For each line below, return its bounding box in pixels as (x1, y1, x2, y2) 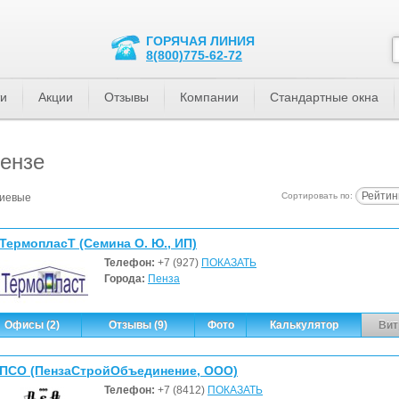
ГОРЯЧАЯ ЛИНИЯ (146, 34, 255, 48)
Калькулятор (269, 319, 338, 331)
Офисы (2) (4, 319, 60, 331)
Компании (180, 90, 239, 104)
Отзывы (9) (109, 319, 167, 331)
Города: (104, 273, 148, 285)
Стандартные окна (270, 90, 379, 104)
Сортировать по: (281, 191, 355, 200)
